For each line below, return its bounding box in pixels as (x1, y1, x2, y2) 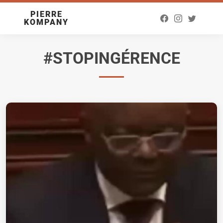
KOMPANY (24, 17, 69, 27)
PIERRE (30, 9, 63, 19)
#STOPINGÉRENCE (43, 49, 180, 68)
